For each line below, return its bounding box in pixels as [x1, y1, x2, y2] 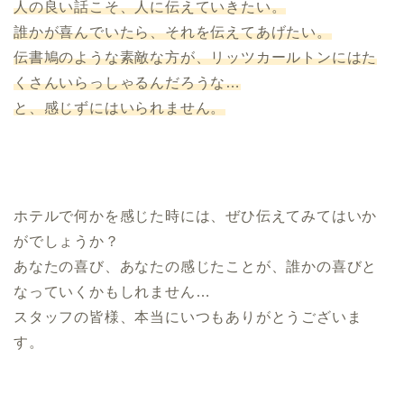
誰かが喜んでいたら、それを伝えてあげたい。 [14, 24, 332, 41]
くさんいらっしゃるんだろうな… [14, 75, 242, 91]
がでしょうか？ [14, 234, 120, 250]
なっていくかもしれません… [14, 284, 211, 300]
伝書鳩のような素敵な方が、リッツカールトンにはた [14, 50, 378, 66]
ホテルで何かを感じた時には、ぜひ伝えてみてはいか [14, 208, 378, 225]
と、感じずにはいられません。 [14, 100, 226, 116]
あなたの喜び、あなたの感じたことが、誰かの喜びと [14, 259, 378, 275]
